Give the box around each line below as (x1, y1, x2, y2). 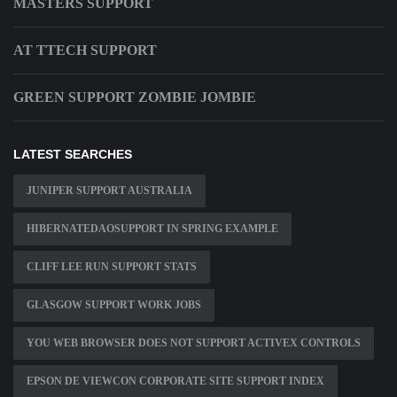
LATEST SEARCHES (13, 147, 132, 162)
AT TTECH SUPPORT (13, 43, 157, 58)
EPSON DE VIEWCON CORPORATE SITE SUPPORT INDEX (27, 375, 324, 388)
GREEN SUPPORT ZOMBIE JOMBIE (13, 90, 256, 105)
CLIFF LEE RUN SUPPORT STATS (27, 261, 197, 274)
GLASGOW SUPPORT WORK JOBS (27, 299, 201, 312)
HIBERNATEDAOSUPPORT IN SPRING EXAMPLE (27, 222, 278, 236)
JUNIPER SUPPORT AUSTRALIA (27, 184, 192, 198)
